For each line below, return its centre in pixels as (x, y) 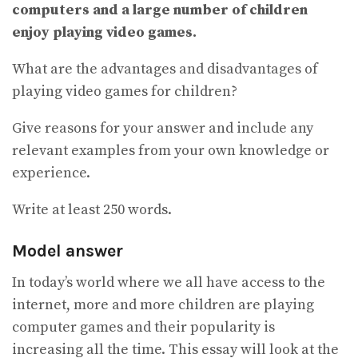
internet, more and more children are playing (163, 304)
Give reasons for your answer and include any (163, 129)
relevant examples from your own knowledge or (171, 151)
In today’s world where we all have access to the (169, 282)
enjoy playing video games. (104, 33)
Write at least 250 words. (92, 210)
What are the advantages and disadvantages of (165, 70)
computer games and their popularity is (143, 327)
